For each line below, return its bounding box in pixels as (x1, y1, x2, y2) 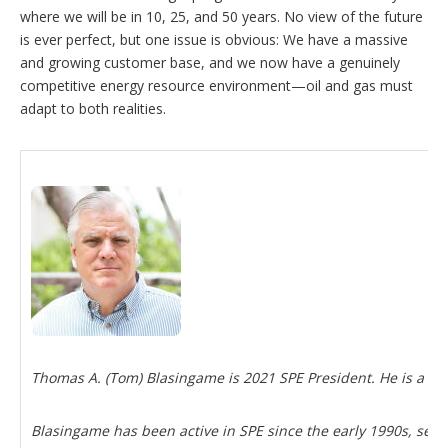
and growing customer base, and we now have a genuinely (20, 52, 400, 72)
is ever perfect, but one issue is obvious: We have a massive (20, 29, 408, 49)
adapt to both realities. (20, 98, 166, 118)
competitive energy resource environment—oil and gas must (20, 75, 413, 95)
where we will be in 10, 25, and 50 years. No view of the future (20, 6, 423, 26)
